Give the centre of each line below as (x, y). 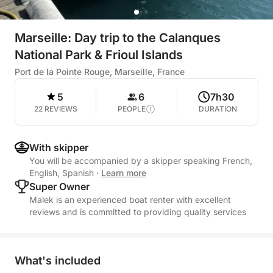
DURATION (218, 109)
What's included (58, 261)
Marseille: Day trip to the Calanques (118, 38)
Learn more (124, 173)
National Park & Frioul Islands (99, 55)
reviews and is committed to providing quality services (138, 212)
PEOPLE (132, 109)
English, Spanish (63, 173)
